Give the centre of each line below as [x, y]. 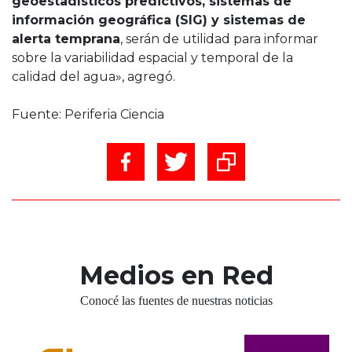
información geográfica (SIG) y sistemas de [159, 20]
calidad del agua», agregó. [95, 76]
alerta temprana [66, 38]
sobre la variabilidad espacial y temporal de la [152, 57]
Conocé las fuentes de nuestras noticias [176, 301]
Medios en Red [176, 276]
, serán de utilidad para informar [219, 38]
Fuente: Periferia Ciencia [88, 114]
